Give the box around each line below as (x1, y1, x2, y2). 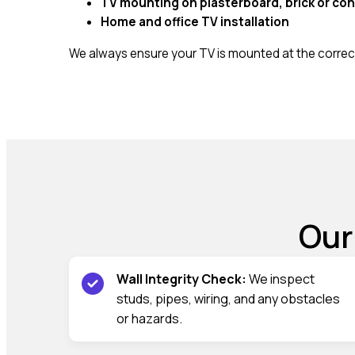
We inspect (246, 269, 315, 288)
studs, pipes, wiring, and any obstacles (116, 289, 340, 307)
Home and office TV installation (101, 13, 289, 31)
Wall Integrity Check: (116, 269, 246, 288)
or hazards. (116, 309, 182, 327)
